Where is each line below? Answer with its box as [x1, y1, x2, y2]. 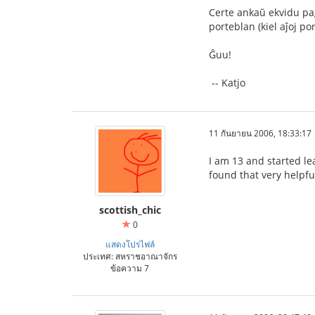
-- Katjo [209, 76, 245, 89]
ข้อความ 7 [110, 262, 149, 274]
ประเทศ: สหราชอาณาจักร [82, 250, 177, 262]
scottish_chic [98, 203, 161, 217]
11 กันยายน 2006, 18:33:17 [209, 127, 311, 139]
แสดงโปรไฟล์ [105, 238, 155, 250]
